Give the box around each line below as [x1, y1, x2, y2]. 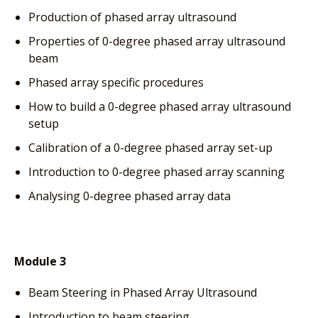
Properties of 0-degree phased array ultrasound [28, 33, 285, 49]
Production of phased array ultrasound [28, 9, 236, 25]
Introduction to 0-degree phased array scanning [28, 163, 285, 180]
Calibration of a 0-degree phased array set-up [28, 139, 273, 155]
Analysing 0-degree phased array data [28, 187, 231, 204]
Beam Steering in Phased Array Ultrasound [28, 284, 257, 300]
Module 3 [14, 253, 66, 269]
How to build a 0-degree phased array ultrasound [28, 98, 291, 114]
